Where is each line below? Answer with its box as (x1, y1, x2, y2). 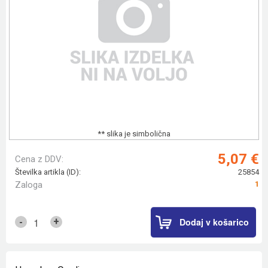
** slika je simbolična (98, 129, 170, 139)
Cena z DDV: (15, 154, 63, 165)
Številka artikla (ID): (15, 167, 81, 177)
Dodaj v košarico (179, 215, 249, 228)
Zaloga (15, 179, 42, 191)
